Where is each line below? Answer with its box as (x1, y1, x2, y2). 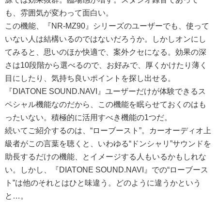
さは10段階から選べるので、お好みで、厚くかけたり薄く (5, 61, 207, 69)
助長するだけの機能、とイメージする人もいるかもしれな (5, 152, 206, 161)
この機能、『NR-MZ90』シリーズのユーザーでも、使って (5, 21, 209, 30)
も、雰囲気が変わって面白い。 (5, 8, 113, 17)
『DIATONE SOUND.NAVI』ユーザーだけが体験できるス (5, 87, 206, 95)
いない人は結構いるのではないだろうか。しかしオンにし (5, 34, 206, 43)
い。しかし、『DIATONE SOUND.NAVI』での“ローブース (5, 165, 208, 174)
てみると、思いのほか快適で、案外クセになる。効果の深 (5, 47, 206, 56)
